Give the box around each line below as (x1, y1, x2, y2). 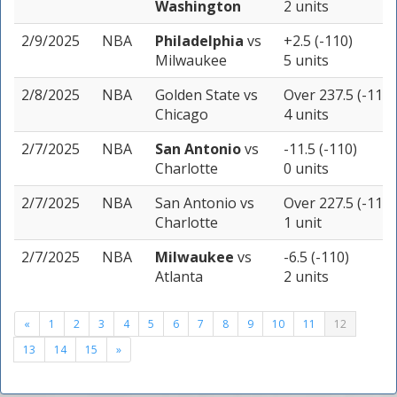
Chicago (155, 105, 208, 125)
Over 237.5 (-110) (284, 85, 395, 105)
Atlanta (155, 267, 203, 287)
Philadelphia (155, 31, 247, 51)
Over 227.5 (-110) (284, 193, 395, 214)
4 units (284, 105, 329, 125)
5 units (284, 51, 329, 71)
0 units (284, 159, 329, 179)
